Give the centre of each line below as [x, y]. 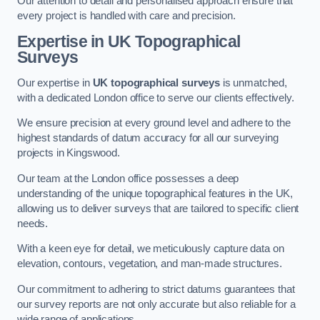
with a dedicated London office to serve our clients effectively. [156, 97]
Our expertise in [55, 82]
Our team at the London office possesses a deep [128, 178]
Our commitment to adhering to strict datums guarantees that [156, 289]
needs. [33, 223]
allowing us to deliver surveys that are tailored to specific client [158, 208]
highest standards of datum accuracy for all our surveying [148, 138]
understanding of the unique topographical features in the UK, [155, 193]
